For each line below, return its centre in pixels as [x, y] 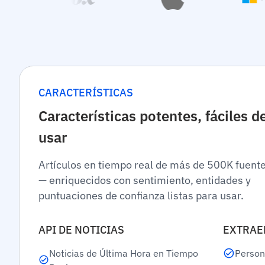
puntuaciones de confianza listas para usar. [141, 195]
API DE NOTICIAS [81, 230]
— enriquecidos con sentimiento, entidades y [145, 180]
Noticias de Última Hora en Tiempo [124, 253]
